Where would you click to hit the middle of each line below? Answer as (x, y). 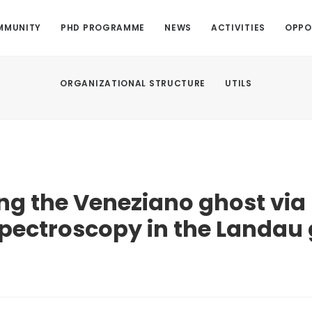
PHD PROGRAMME (103, 28)
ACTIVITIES (238, 28)
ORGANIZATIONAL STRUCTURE (133, 83)
